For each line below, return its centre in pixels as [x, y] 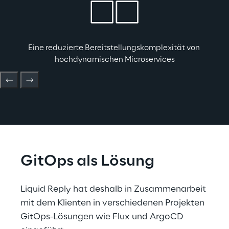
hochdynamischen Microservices [114, 60]
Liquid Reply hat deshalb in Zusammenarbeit [114, 189]
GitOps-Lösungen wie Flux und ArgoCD [103, 217]
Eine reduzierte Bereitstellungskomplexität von [114, 48]
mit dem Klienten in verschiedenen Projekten [113, 203]
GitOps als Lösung [87, 162]
